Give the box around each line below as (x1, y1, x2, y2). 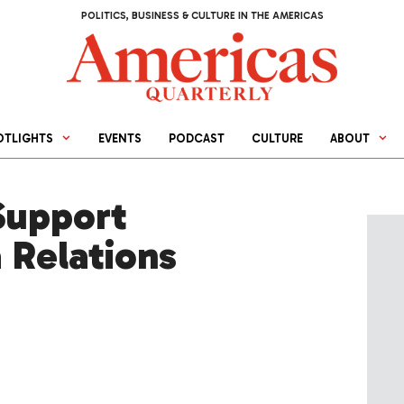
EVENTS (98, 132, 142, 146)
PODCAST (169, 132, 225, 146)
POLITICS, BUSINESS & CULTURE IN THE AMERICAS (80, 10, 324, 22)
